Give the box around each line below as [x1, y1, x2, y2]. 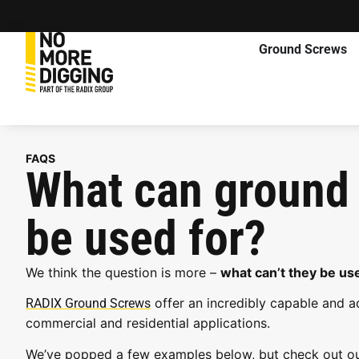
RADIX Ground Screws [26, 296, 151, 312]
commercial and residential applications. [26, 315, 270, 332]
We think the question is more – [26, 264, 220, 280]
